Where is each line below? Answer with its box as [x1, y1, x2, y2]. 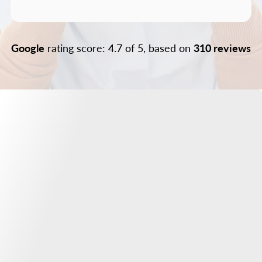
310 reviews [194, 40, 251, 56]
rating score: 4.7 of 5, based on [44, 40, 194, 56]
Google [11, 40, 44, 56]
